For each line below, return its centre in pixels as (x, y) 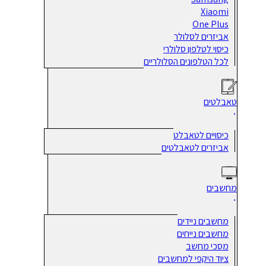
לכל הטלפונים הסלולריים (186, 61)
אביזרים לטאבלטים (195, 147)
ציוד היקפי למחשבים (193, 258)
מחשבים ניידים (203, 221)
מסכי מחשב (207, 246)
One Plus (210, 24)
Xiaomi (215, 11)
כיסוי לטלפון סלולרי (196, 49)
